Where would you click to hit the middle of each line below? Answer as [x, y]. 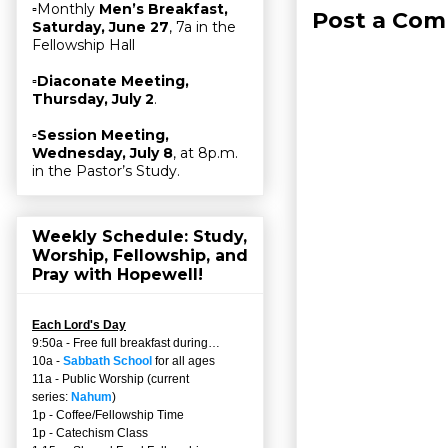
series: [51, 396]
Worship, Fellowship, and [140, 255]
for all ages [183, 360]
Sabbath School [107, 360]
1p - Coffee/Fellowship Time [108, 414]
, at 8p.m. [205, 153]
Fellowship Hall [83, 45]
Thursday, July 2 [93, 99]
